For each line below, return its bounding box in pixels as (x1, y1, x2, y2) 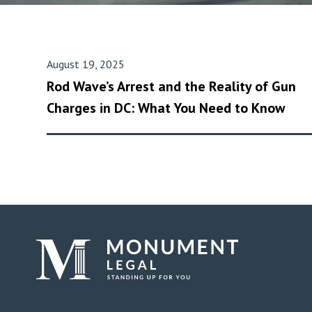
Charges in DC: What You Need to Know (47, 99, 285, 117)
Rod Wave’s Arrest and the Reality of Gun (47, 77, 296, 95)
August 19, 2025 (47, 57, 125, 71)
